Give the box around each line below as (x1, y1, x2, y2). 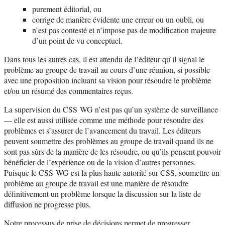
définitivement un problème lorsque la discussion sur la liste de (4, 188, 201, 199)
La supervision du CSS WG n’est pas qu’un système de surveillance (4, 103, 218, 115)
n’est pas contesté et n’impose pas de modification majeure (32, 24, 216, 35)
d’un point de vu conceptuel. (32, 35, 123, 46)
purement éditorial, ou (32, 3, 101, 14)
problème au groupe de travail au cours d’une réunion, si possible (4, 64, 210, 75)
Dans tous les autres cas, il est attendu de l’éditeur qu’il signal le (4, 53, 204, 64)
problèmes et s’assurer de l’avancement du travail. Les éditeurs (4, 125, 201, 136)
